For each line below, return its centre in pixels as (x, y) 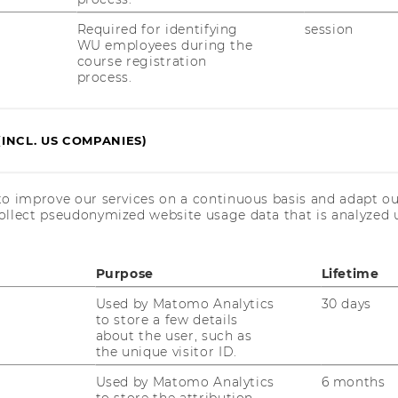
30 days (346, 303)
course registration (142, 61)
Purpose (125, 273)
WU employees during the (165, 45)
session (329, 29)
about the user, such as (174, 335)
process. (104, 77)
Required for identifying (158, 29)
